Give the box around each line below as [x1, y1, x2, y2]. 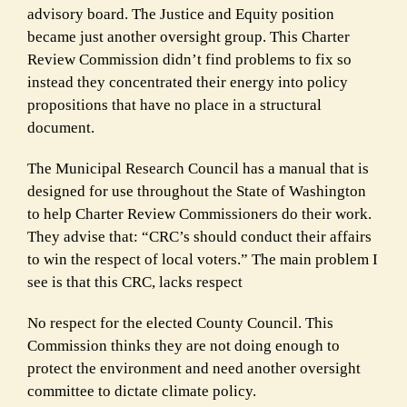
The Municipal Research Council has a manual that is [27, 159, 369, 177]
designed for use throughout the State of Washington [27, 182, 366, 200]
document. [27, 118, 94, 136]
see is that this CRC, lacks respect [27, 273, 243, 291]
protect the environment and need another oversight [27, 359, 361, 377]
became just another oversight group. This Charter [27, 27, 350, 45]
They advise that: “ [27, 227, 149, 245]
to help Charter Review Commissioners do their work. [27, 204, 372, 223]
